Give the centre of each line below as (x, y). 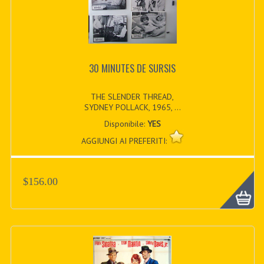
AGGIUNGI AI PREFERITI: (125, 141)
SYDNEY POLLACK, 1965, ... (132, 107)
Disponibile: (126, 123)
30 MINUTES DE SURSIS (133, 68)
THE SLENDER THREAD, (133, 96)
